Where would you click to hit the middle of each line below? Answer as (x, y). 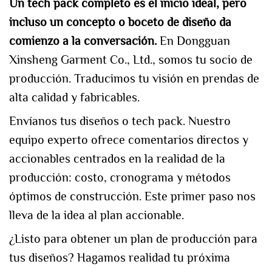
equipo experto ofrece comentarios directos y (129, 140)
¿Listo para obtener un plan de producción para (133, 239)
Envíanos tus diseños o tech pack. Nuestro (120, 121)
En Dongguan (195, 41)
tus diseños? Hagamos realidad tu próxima (120, 258)
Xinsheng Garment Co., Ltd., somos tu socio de (131, 60)
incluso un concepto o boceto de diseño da (120, 22)
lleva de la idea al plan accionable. (97, 215)
